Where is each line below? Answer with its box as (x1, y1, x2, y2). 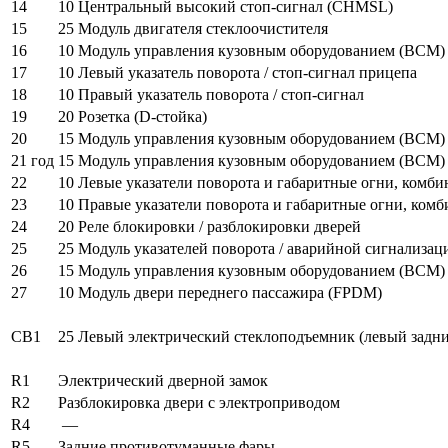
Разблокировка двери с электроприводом (58, 393, 340, 411)
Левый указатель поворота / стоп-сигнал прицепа (78, 63, 425, 81)
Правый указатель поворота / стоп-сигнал (78, 85, 364, 103)
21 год (11, 151, 54, 169)
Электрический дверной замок (58, 371, 268, 389)
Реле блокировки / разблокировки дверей (78, 217, 361, 235)
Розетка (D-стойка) (78, 107, 207, 125)
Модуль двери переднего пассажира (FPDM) (78, 283, 382, 301)
